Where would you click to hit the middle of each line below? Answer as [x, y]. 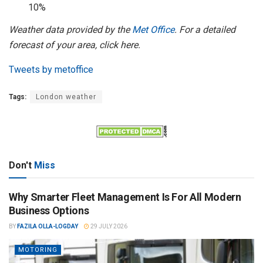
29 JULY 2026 [108, 226]
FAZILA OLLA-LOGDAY [48, 226]
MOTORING [38, 249]
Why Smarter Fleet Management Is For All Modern [125, 197]
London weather [66, 97]
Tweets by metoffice [51, 70]
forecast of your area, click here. [75, 45]
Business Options [49, 210]
